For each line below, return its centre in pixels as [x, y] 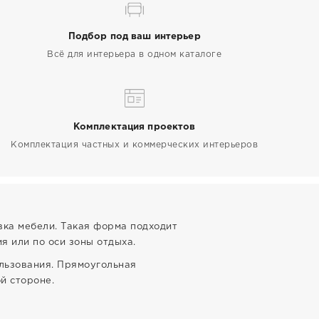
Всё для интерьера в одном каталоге [135, 54]
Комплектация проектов [134, 127]
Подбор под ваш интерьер [134, 37]
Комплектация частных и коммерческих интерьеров [135, 145]
